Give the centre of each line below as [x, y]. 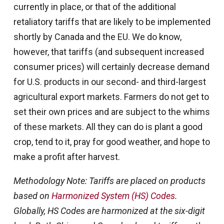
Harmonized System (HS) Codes [113, 196]
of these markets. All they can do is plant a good [108, 127]
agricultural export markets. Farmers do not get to [111, 97]
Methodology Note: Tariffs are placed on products [109, 181]
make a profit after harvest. [66, 157]
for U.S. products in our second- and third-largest [109, 82]
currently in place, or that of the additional [94, 7]
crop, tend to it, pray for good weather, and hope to [111, 142]
